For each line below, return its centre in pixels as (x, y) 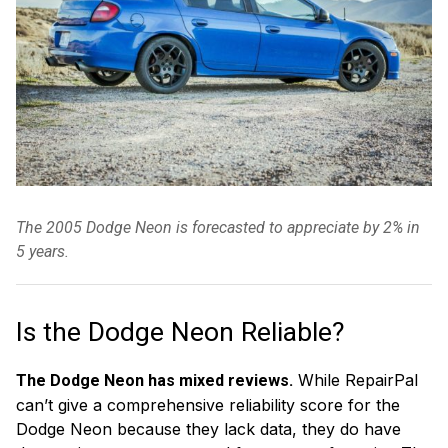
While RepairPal (355, 380)
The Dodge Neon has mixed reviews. (154, 381)
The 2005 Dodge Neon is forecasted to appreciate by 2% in (218, 228)
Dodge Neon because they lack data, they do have (208, 429)
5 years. (42, 252)
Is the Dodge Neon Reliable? (183, 332)
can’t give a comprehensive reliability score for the (208, 405)
